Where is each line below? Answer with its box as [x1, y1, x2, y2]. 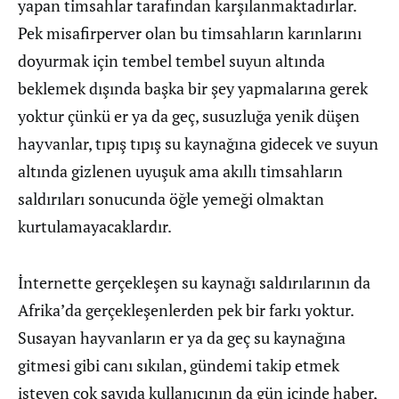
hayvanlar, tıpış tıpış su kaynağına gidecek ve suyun [18, 133, 379, 154]
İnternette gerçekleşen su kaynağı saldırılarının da [18, 272, 370, 293]
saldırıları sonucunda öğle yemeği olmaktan [18, 188, 324, 209]
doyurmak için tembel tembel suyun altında [18, 50, 325, 71]
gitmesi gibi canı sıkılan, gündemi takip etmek [18, 354, 339, 376]
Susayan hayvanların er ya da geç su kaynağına [18, 327, 346, 348]
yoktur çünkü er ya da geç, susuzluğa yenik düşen [18, 105, 360, 126]
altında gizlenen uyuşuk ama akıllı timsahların [18, 160, 343, 182]
